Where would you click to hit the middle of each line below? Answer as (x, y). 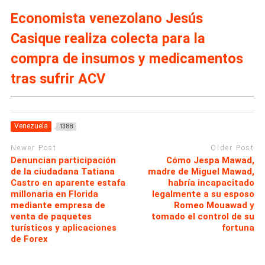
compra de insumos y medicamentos (127, 59)
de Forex (29, 239)
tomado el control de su (203, 216)
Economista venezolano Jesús (106, 19)
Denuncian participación (63, 160)
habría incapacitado (211, 182)
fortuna (238, 227)
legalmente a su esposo (203, 194)
